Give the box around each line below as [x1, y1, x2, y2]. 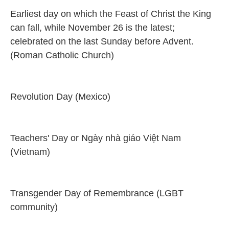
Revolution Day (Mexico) [10, 91, 110, 102]
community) [10, 202, 58, 212]
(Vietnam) [10, 147, 50, 157]
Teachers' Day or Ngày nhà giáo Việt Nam [10, 133, 181, 143]
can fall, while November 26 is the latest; [10, 22, 177, 33]
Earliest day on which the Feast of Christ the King [10, 9, 211, 19]
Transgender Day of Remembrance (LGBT [10, 188, 184, 198]
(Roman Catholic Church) [10, 50, 114, 60]
